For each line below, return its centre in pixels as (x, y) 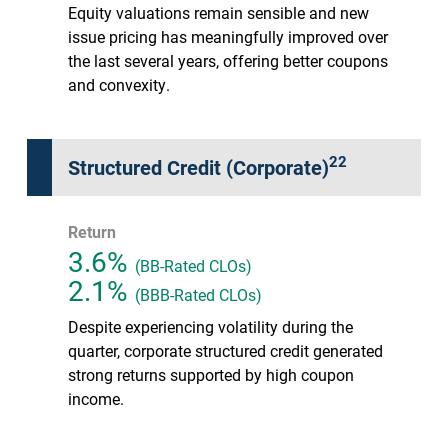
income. (96, 398)
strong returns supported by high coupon (211, 374)
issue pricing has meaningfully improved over (228, 36)
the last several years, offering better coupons (228, 60)
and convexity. (119, 84)
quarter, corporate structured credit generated (225, 350)
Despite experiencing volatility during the (210, 326)
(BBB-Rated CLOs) (198, 294)
